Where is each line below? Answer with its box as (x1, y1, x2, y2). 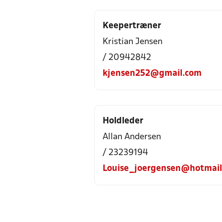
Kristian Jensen (103, 38, 163, 46)
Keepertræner (103, 22, 161, 30)
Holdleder (103, 117, 143, 125)
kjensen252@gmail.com (103, 69, 202, 78)
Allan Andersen (103, 133, 161, 141)
